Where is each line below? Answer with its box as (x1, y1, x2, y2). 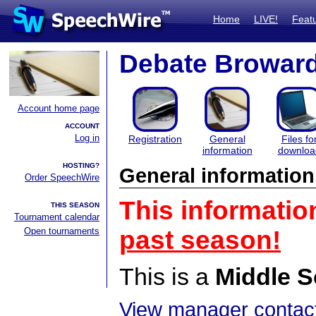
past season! (119, 226, 281, 255)
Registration (128, 133, 182, 145)
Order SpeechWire (25, 172, 99, 183)
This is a (119, 263, 215, 290)
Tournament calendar (14, 212, 99, 222)
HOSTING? (63, 162, 99, 169)
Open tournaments (24, 226, 99, 236)
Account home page (18, 103, 99, 114)
